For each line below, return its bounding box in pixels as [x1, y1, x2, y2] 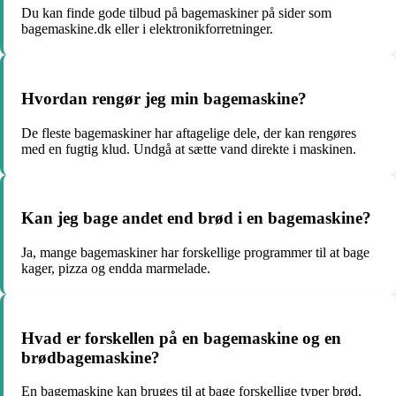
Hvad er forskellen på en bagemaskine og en [21, 328, 341, 347]
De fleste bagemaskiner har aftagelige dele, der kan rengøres [21, 125, 356, 141]
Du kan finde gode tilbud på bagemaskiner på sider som [21, 5, 331, 21]
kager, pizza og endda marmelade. [21, 261, 210, 276]
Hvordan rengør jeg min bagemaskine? [21, 88, 307, 108]
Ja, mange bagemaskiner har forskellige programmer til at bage [21, 245, 369, 260]
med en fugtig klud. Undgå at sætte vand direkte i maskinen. [21, 141, 356, 156]
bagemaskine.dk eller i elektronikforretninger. [21, 21, 273, 37]
